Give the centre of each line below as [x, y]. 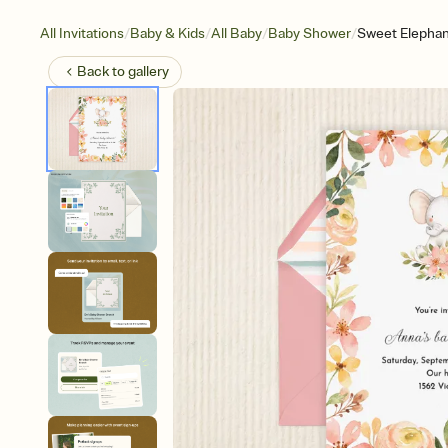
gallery [148, 71]
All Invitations [82, 33]
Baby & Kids [167, 33]
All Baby [236, 33]
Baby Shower [309, 33]
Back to [102, 71]
